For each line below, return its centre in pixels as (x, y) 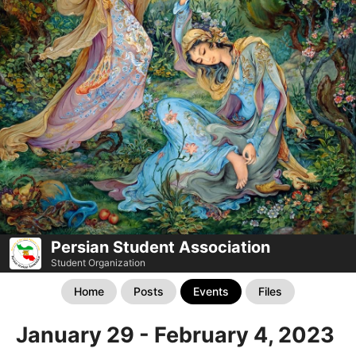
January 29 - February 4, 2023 (175, 335)
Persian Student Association (161, 247)
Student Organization (98, 262)
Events (211, 291)
